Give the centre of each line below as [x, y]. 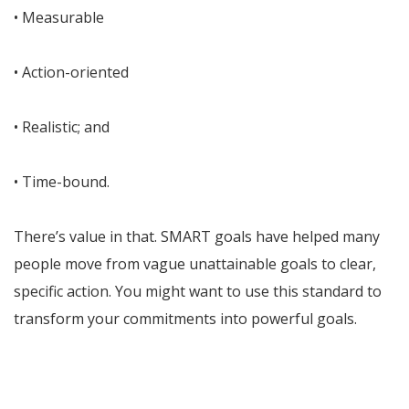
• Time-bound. [62, 182]
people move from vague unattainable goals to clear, [195, 264]
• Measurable [59, 18]
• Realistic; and [62, 127]
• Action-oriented [71, 73]
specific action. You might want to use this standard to [198, 292]
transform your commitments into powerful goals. [185, 319]
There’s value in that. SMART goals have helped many [197, 237]
